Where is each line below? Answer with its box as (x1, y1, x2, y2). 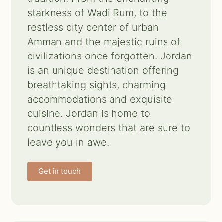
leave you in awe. (27, 136, 109, 148)
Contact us (12, 10, 53, 20)
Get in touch (38, 166, 81, 176)
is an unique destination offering (27, 64, 179, 76)
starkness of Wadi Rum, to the (27, 7, 167, 19)
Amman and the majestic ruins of (27, 36, 180, 48)
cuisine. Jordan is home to (27, 108, 150, 119)
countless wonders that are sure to (27, 122, 190, 134)
